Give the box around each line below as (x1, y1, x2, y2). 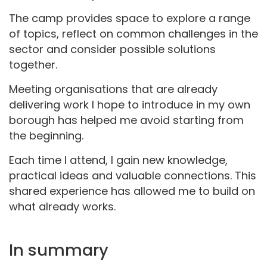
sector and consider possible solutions (9, 42, 216, 57)
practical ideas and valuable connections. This (9, 168, 256, 184)
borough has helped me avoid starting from (9, 113, 244, 128)
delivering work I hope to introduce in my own (9, 97, 250, 113)
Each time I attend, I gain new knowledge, (9, 153, 228, 168)
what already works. (9, 199, 116, 215)
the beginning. (9, 128, 83, 144)
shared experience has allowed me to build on (9, 184, 255, 199)
